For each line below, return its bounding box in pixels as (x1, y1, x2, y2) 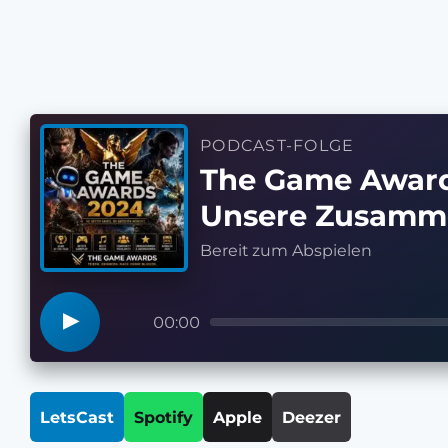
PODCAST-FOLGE (200, 136, 355, 155)
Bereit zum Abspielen (200, 241, 372, 260)
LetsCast (40, 407, 114, 427)
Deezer (282, 407, 341, 427)
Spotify (134, 407, 193, 427)
